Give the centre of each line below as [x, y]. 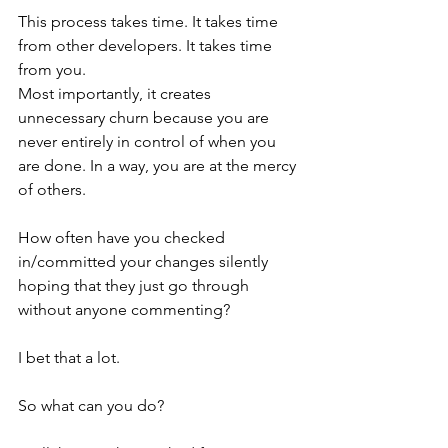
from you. [52, 69]
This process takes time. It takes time [150, 21]
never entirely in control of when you [149, 141]
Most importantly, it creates [116, 93]
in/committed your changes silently [145, 261]
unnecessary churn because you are [145, 117]
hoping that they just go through [135, 285]
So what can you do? [91, 405]
